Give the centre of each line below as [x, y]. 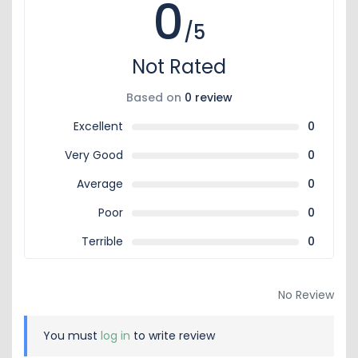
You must [72, 336]
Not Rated [179, 67]
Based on [155, 97]
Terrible [102, 241]
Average [99, 184]
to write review [173, 336]
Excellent [98, 126]
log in [115, 336]
